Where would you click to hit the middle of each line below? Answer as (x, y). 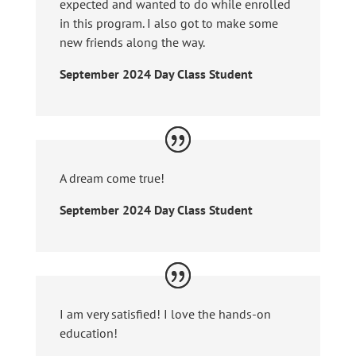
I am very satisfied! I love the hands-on (165, 313)
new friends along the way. (132, 43)
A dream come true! (112, 178)
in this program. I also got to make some (168, 23)
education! (88, 333)
